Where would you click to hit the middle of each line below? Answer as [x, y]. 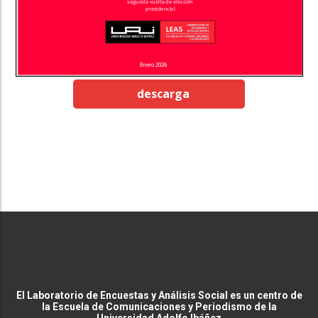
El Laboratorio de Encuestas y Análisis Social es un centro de [159, 295]
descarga [164, 94]
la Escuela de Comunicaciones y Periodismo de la [159, 306]
